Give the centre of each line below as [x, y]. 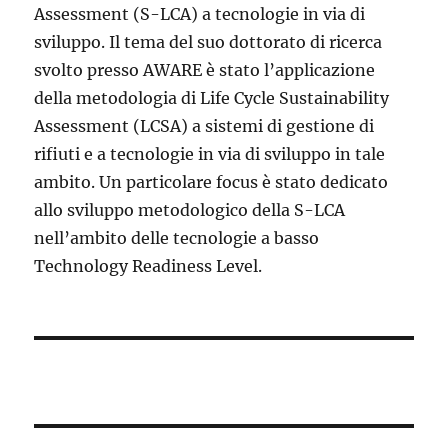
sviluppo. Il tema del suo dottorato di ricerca [208, 42]
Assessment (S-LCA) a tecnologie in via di [200, 14]
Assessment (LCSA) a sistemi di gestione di [204, 126]
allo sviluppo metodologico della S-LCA [190, 210]
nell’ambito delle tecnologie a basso [177, 238]
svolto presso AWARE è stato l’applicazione [205, 70]
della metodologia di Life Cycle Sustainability [212, 98]
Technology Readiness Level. [148, 266]
